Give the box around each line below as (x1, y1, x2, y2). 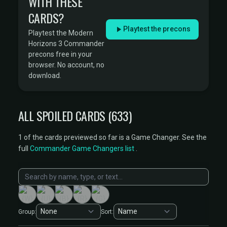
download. (28, 71, 61, 80)
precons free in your (28, 50, 92, 58)
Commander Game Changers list (30, 144, 134, 153)
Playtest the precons (123, 25, 191, 33)
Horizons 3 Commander (28, 40, 104, 48)
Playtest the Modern (28, 29, 93, 37)
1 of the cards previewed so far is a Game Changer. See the (18, 133, 207, 141)
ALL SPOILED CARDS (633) (18, 106, 132, 125)
